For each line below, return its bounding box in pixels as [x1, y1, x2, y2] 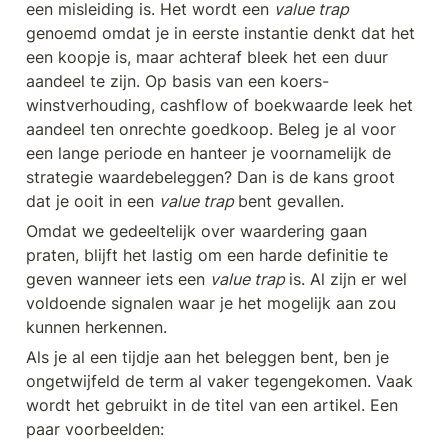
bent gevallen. [238, 191, 344, 212]
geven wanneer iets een [26, 269, 210, 290]
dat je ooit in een [26, 191, 159, 212]
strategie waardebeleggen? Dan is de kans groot [26, 167, 395, 188]
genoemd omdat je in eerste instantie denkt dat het [26, 23, 415, 44]
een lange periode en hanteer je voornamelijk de [26, 143, 391, 164]
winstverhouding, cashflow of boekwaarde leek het [26, 95, 413, 116]
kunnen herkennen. [26, 317, 172, 338]
